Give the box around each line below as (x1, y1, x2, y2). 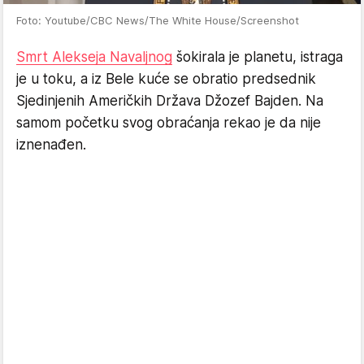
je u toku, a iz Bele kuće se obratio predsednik (16, 71, 316, 87)
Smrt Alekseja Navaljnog (16, 49, 172, 65)
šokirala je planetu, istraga (172, 49, 343, 65)
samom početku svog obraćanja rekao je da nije (16, 115, 321, 131)
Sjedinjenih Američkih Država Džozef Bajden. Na (16, 93, 323, 109)
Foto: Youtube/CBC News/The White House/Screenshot (16, 14, 299, 27)
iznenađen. (16, 136, 86, 153)
